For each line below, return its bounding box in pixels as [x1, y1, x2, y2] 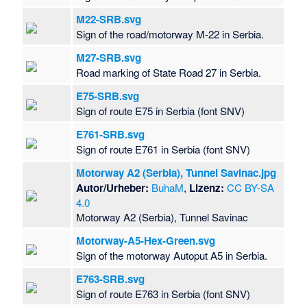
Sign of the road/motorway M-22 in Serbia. [76, 27, 265, 42]
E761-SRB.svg [76, 127, 145, 143]
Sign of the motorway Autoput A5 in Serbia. [76, 248, 268, 263]
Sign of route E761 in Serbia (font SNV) [76, 142, 251, 157]
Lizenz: [189, 180, 225, 196]
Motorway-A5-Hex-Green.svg [76, 233, 216, 249]
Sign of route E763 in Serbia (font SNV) [76, 286, 251, 302]
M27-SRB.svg [76, 50, 142, 66]
